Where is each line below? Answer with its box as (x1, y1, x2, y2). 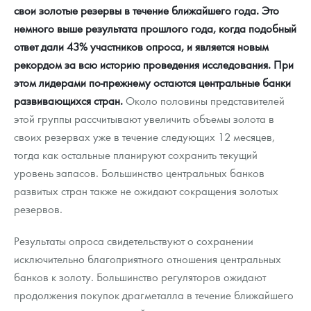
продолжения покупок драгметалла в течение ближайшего (14, 287, 294, 303)
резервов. (14, 201, 62, 217)
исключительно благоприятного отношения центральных (14, 251, 281, 267)
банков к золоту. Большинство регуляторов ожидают (14, 269, 266, 285)
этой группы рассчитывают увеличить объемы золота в (14, 111, 274, 126)
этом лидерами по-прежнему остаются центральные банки (14, 75, 291, 90)
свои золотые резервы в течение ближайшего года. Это (14, 3, 279, 18)
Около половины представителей (123, 93, 285, 108)
